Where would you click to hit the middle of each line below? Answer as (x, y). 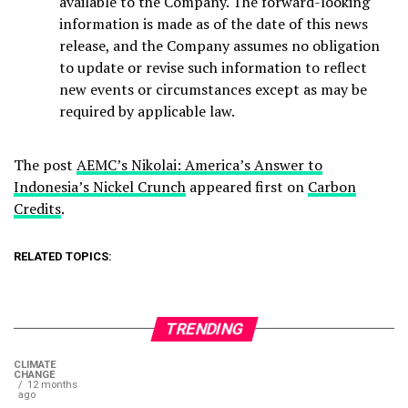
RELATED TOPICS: (63, 256)
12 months (52, 384)
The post (45, 164)
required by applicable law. (147, 111)
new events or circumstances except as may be (213, 89)
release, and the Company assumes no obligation (219, 45)
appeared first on (247, 186)
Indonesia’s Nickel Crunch (100, 186)
